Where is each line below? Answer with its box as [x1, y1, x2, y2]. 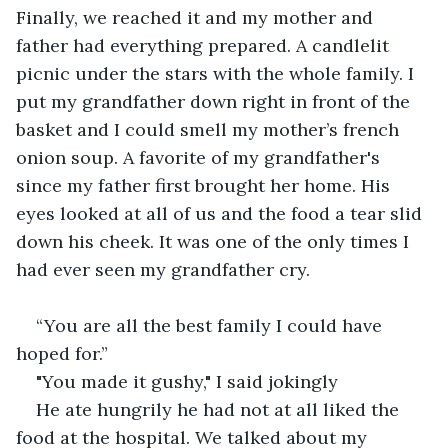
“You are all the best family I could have [36, 313, 387, 337]
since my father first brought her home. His [16, 173, 395, 197]
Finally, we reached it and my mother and [16, 5, 378, 29]
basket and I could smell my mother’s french [16, 117, 404, 141]
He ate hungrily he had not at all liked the [36, 397, 404, 421]
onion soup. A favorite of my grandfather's [16, 145, 385, 169]
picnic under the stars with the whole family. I [16, 61, 419, 85]
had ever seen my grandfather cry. [16, 257, 310, 281]
